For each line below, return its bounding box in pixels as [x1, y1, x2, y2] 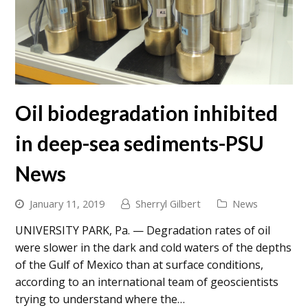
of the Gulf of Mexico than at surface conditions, [15, 257, 264, 273]
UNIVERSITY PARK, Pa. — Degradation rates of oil [15, 223, 271, 239]
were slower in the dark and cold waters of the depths [15, 240, 292, 256]
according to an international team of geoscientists [15, 274, 279, 290]
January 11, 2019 [30, 197, 105, 211]
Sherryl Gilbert [135, 197, 201, 211]
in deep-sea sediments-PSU [15, 131, 265, 156]
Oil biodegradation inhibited [15, 101, 278, 126]
